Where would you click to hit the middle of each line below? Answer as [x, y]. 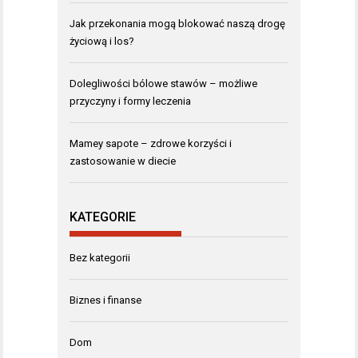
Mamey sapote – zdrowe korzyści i [151, 143]
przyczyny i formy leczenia [130, 101]
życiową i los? [102, 41]
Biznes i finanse [105, 300]
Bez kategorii [100, 258]
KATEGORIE [103, 217]
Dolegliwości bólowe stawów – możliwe [163, 83]
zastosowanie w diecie [123, 161]
